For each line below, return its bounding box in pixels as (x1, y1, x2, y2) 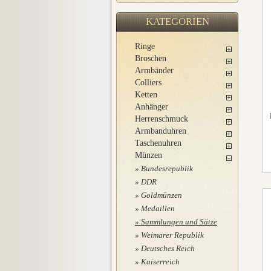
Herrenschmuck (135, 114, 188, 123)
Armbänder (135, 66, 174, 75)
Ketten (135, 90, 157, 99)
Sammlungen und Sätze (141, 217, 217, 226)
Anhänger (135, 102, 168, 111)
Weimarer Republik (141, 230, 204, 240)
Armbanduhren (135, 126, 186, 135)
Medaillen (141, 204, 175, 213)
